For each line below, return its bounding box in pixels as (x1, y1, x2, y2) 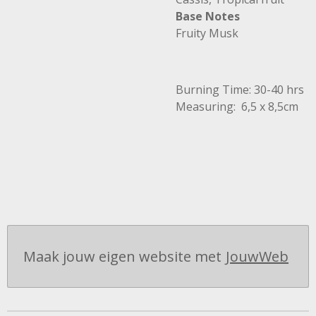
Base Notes (176, 8, 240, 24)
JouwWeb (226, 247, 288, 266)
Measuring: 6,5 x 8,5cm (176, 99, 298, 114)
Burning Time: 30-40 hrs (176, 82, 304, 97)
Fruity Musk (176, 25, 238, 41)
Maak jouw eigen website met (23, 247, 221, 266)
